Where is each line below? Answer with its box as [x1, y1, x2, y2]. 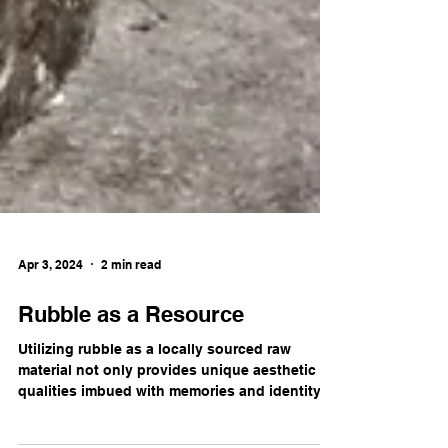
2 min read [101, 296, 161, 312]
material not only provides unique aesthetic [18, 402, 316, 418]
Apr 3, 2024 [18, 296, 83, 312]
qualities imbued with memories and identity [18, 423, 321, 439]
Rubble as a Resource [18, 341, 244, 367]
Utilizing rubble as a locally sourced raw [18, 381, 291, 397]
